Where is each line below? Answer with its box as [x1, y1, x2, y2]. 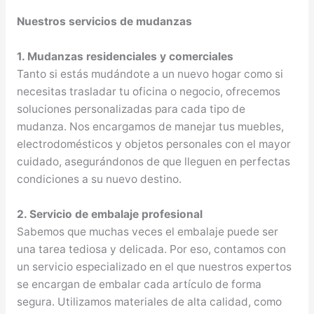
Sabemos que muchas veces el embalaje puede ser [16, 224, 278, 238]
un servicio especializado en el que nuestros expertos [16, 259, 292, 273]
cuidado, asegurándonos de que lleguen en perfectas [16, 154, 290, 168]
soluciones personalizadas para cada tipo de [16, 102, 245, 116]
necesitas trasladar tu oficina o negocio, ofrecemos [16, 84, 280, 98]
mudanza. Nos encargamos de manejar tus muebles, [16, 119, 284, 133]
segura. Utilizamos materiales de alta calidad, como [16, 294, 282, 308]
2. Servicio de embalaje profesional [16, 207, 203, 221]
